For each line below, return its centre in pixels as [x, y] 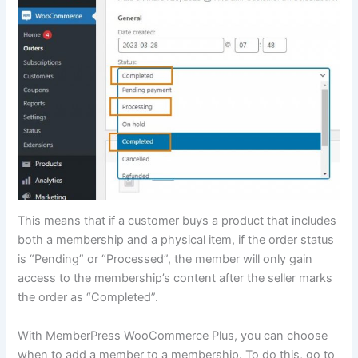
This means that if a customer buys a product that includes [177, 221]
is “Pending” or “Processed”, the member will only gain [165, 259]
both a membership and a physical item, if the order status [176, 240]
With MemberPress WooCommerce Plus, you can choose [173, 335]
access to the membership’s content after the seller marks [175, 278]
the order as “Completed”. [88, 298]
